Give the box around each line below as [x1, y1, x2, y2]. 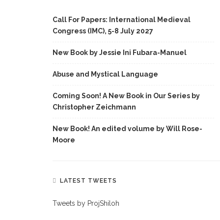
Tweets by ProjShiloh [53, 199, 119, 207]
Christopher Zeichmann [53, 103, 136, 111]
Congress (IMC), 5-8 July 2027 [53, 27, 153, 35]
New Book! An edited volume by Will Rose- [53, 125, 202, 133]
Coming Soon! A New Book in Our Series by [53, 92, 200, 100]
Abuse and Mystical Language [53, 70, 158, 78]
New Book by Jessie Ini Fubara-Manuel [53, 49, 187, 56]
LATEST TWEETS [60, 177, 117, 184]
